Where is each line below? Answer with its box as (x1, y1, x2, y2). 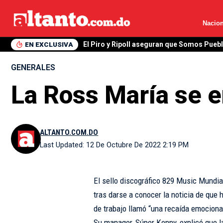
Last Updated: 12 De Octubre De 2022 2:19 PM (40, 140, 189, 149)
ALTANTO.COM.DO (40, 128, 99, 137)
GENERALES (11, 63, 55, 72)
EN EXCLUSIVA (24, 40, 73, 48)
